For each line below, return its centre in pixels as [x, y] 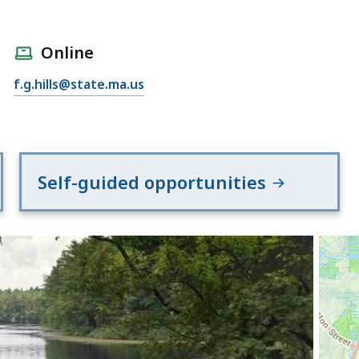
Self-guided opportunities [155, 182]
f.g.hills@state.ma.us [79, 84]
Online [67, 52]
